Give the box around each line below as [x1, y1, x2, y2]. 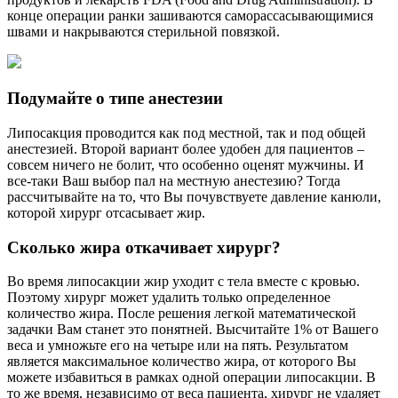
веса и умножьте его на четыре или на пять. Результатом [7, 338, 348, 354]
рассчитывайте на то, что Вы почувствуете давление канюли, [7, 188, 381, 204]
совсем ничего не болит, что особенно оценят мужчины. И [7, 156, 364, 172]
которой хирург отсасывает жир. [7, 204, 205, 220]
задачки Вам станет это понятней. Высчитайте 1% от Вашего [7, 322, 378, 338]
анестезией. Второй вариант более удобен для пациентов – [7, 140, 364, 156]
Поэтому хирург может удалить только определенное [7, 290, 330, 306]
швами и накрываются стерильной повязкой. [7, 24, 280, 40]
